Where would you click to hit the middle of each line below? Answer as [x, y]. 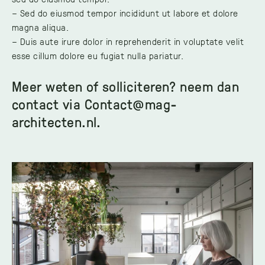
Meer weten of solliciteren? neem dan [126, 86]
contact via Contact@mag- [95, 104]
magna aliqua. [41, 27]
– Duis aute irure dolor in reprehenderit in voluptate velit [128, 41]
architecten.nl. [56, 121]
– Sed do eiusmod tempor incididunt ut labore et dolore [125, 13]
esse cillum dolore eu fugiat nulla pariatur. [98, 55]
